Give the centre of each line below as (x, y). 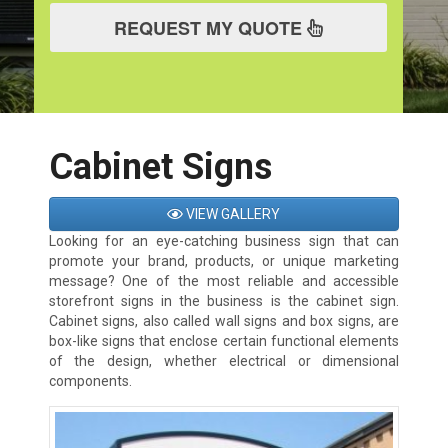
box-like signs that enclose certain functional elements (224, 341)
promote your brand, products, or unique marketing (224, 261)
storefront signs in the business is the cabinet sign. (224, 301)
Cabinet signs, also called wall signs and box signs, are (224, 321)
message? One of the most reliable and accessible (224, 281)
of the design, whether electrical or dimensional (224, 361)
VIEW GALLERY (232, 214)
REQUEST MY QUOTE (210, 28)
